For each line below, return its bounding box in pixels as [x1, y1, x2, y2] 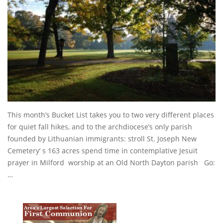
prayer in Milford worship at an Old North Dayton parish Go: [7, 157, 215, 167]
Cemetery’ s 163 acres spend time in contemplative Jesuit [7, 145, 198, 155]
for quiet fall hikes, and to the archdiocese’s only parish [7, 121, 192, 131]
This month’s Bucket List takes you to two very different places [7, 110, 214, 119]
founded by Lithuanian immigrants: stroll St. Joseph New [7, 133, 197, 143]
